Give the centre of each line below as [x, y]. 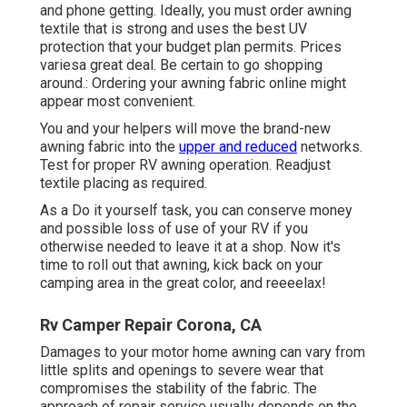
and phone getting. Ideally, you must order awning [196, 11]
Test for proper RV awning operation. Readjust [185, 165]
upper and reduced [238, 147]
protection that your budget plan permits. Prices [191, 47]
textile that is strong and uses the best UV [174, 29]
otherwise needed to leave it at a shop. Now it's [190, 247]
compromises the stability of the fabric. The [179, 389]
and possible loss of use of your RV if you [174, 229]
